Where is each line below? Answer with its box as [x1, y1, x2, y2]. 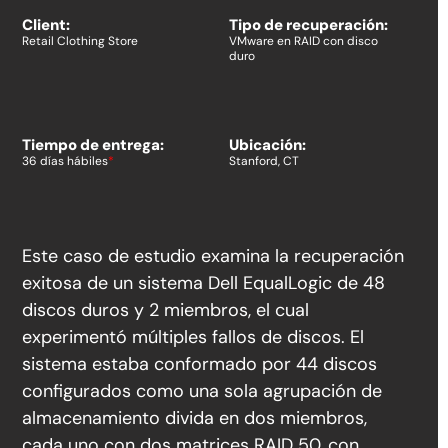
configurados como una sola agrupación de [22, 379, 383, 404]
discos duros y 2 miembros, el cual [22, 298, 310, 323]
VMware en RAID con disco [228, 33, 378, 50]
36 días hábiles [22, 153, 109, 170]
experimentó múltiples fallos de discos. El [22, 325, 365, 350]
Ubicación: [228, 135, 306, 156]
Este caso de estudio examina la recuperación [22, 244, 405, 269]
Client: [22, 15, 71, 36]
